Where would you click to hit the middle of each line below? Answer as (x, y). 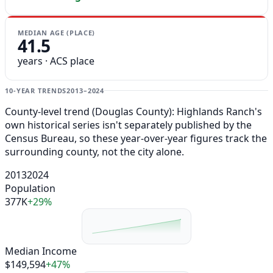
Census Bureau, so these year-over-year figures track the (136, 139)
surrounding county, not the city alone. (94, 152)
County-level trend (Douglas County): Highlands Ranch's (133, 112)
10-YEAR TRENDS (36, 91)
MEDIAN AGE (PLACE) (56, 33)
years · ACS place (56, 61)
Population (30, 189)
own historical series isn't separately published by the (128, 125)
